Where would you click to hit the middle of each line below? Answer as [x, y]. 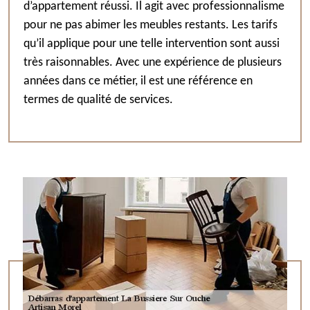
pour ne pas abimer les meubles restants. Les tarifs [151, 25]
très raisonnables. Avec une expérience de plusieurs [153, 63]
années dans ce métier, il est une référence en [138, 81]
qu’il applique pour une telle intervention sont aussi [152, 44]
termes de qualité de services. [98, 100]
